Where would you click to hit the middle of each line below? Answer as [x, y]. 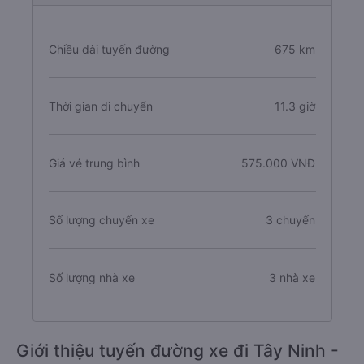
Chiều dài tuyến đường [109, 49]
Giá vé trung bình [94, 163]
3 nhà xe [292, 277]
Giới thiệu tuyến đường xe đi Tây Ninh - [178, 351]
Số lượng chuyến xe [101, 220]
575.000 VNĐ [279, 163]
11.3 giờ [295, 106]
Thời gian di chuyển [100, 106]
